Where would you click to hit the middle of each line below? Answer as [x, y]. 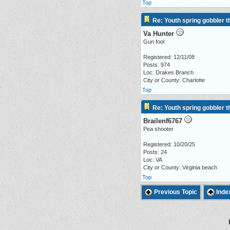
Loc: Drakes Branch [168, 72]
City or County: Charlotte [174, 80]
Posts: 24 [155, 152]
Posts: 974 [157, 65]
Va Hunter [159, 34]
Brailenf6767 [163, 121]
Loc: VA [153, 160]
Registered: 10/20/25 [169, 144]
